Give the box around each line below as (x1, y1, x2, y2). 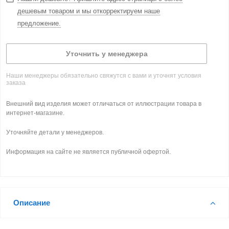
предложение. (17, 19, 61, 27)
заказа (6, 79, 26, 86)
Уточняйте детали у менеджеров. (6, 129, 104, 136)
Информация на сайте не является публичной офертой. (6, 148, 171, 155)
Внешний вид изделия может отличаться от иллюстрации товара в (6, 100, 201, 107)
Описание (13, 198, 50, 207)
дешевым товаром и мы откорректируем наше (17, 7, 160, 15)
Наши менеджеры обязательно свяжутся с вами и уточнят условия (6, 72, 201, 79)
